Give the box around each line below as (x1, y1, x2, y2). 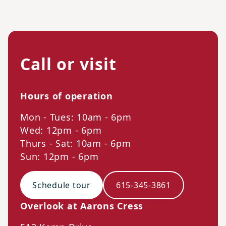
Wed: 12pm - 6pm (20, 124, 102, 137)
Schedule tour (32, 180, 91, 191)
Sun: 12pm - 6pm (20, 150, 99, 163)
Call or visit (20, 53, 117, 75)
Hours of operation (20, 90, 113, 102)
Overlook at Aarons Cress (20, 200, 144, 212)
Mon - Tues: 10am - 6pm (20, 111, 132, 124)
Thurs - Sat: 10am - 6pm (20, 137, 131, 150)
